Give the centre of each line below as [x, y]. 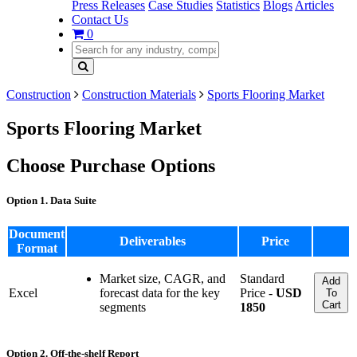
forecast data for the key [160, 293]
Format [37, 249]
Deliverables [152, 241]
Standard [262, 279]
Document [37, 234]
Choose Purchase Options [111, 165]
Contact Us [100, 20]
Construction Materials [139, 94]
